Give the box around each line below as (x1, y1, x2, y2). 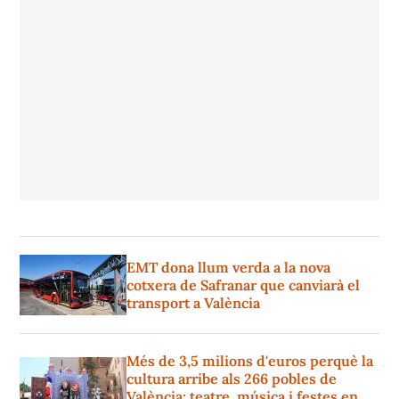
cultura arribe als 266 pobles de (126, 370, 337, 388)
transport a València (126, 294, 260, 313)
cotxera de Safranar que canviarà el (126, 276, 360, 295)
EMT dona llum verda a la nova (126, 258, 330, 277)
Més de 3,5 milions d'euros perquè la (126, 352, 373, 370)
